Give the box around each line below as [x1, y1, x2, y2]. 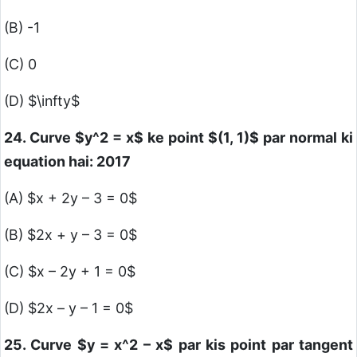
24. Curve [4, 129, 75, 147]
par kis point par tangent [173, 336, 354, 354]
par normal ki [259, 129, 353, 147]
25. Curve [4, 336, 77, 354]
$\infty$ [28, 92, 80, 110]
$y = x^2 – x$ [76, 336, 174, 354]
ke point [143, 129, 208, 147]
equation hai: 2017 [4, 153, 131, 171]
